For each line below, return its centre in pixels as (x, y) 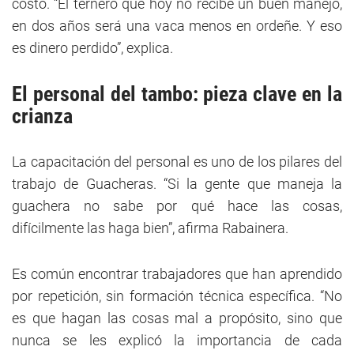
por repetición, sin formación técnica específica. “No (177, 296)
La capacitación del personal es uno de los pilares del (177, 162)
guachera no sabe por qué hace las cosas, (177, 206)
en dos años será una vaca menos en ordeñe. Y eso (177, 26)
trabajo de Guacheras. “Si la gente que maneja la (177, 184)
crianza (42, 117)
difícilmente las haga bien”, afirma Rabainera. (150, 228)
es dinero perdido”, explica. (92, 48)
